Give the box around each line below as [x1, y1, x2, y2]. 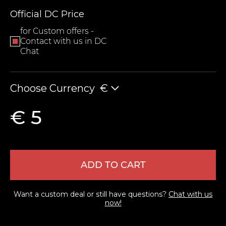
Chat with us [168, 190, 212, 199]
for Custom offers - [20, 26, 94, 36]
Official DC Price [10, 9, 84, 20]
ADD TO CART [80, 159, 146, 171]
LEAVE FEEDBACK [26, 103, 110, 115]
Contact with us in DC [20, 36, 106, 46]
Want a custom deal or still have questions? [14, 190, 168, 199]
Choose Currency [10, 82, 95, 94]
